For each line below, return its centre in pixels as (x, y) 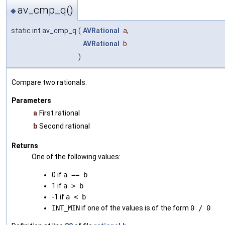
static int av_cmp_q (44, 31)
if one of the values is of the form (135, 208)
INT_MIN (66, 208)
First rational (60, 113)
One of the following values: (76, 157)
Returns (25, 146)
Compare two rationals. (49, 83)
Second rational (65, 126)
